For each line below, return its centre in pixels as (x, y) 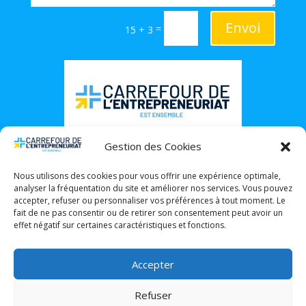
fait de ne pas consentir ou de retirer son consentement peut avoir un (148, 213)
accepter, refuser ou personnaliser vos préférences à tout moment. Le (150, 200)
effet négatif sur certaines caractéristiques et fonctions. (120, 225)
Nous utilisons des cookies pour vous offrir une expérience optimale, (147, 176)
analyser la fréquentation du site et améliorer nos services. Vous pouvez (153, 188)
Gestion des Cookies (153, 147)
